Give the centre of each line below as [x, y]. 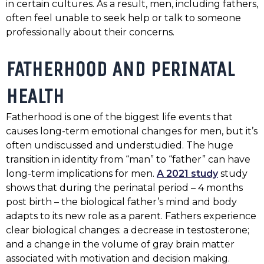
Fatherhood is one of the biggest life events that [119, 117]
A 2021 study [187, 174]
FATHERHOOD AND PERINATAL [120, 70]
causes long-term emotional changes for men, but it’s [132, 131]
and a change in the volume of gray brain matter [120, 245]
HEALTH [35, 97]
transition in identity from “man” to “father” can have [128, 160]
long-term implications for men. [81, 174]
